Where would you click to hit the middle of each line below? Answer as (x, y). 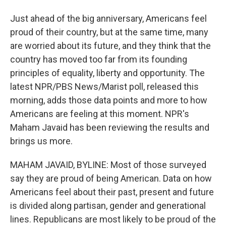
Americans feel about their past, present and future (112, 192)
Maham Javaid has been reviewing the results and (110, 127)
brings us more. (41, 141)
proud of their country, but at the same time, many (109, 32)
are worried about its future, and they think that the (110, 46)
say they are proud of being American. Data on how (111, 178)
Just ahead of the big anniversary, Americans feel (108, 18)
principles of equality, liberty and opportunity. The (107, 73)
